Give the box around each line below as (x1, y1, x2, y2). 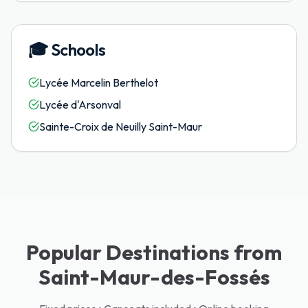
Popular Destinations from (26, 239, 282, 265)
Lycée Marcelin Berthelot (39, 76, 158, 89)
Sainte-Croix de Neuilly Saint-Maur (39, 120, 202, 133)
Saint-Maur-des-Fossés (38, 264, 270, 290)
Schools (50, 39, 106, 60)
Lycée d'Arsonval (39, 98, 121, 111)
